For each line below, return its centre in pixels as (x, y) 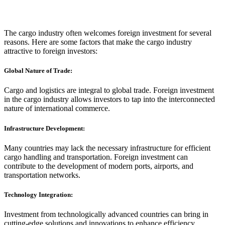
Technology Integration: (38, 194)
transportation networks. (42, 175)
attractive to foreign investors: (51, 51)
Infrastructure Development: (44, 128)
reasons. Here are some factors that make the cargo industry (98, 42)
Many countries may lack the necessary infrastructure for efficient (107, 148)
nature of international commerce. (57, 108)
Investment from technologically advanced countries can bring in (106, 214)
